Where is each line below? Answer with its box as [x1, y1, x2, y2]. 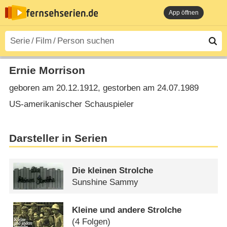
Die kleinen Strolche [72, 165, 154, 175]
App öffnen [169, 9, 199, 16]
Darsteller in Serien [9, 132, 107, 145]
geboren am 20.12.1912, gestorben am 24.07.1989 [9, 83, 199, 93]
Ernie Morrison [9, 64, 85, 77]
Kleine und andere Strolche [72, 205, 182, 215]
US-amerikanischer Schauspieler [9, 99, 134, 109]
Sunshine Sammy [72, 177, 139, 187]
